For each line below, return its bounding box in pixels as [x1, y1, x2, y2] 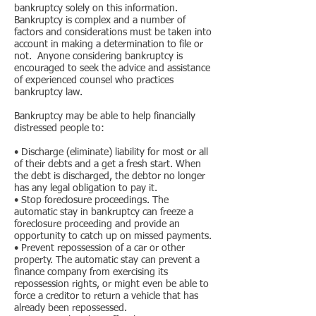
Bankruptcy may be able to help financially [14, 111, 195, 121]
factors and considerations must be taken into [14, 28, 212, 37]
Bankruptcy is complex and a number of [14, 16, 186, 25]
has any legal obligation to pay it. [14, 183, 157, 193]
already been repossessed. [14, 303, 127, 313]
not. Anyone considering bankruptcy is [14, 51, 183, 61]
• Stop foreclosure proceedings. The [14, 195, 169, 205]
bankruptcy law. [14, 87, 83, 97]
